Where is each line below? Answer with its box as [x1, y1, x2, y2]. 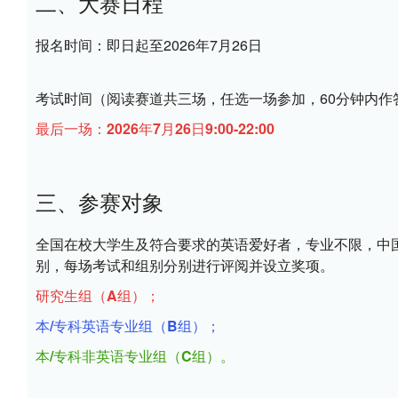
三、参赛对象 [36, 187, 163, 217]
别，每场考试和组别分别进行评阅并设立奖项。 [36, 255, 334, 275]
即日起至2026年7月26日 [107, 35, 262, 55]
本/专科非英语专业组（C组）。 [36, 346, 235, 366]
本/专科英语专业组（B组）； [36, 315, 220, 336]
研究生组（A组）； [36, 285, 160, 306]
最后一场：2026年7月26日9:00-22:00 [36, 118, 275, 139]
